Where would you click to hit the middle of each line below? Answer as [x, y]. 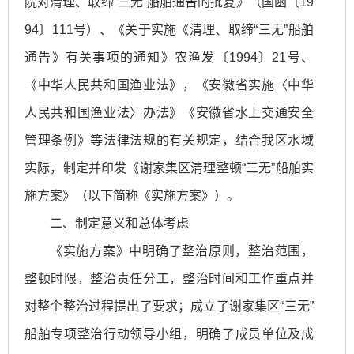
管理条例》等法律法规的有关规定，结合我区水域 [169, 141]
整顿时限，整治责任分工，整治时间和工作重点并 [169, 279]
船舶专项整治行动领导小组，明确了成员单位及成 [169, 334]
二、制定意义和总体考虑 [119, 224]
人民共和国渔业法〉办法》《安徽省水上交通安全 [169, 113]
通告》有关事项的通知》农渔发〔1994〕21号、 [169, 58]
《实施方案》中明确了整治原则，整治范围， [182, 251]
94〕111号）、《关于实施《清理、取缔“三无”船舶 [169, 30]
